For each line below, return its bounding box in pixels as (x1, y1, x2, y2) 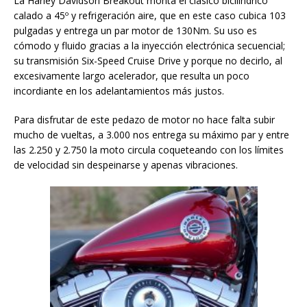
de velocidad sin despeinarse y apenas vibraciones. (14, 158, 238, 172)
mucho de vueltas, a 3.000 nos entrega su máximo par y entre (14, 128, 289, 142)
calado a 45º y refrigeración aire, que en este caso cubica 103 (14, 9, 286, 23)
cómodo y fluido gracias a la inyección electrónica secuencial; (14, 39, 285, 53)
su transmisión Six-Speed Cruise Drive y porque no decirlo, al (14, 54, 282, 68)
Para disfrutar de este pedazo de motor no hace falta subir (14, 113, 275, 127)
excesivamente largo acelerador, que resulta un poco (14, 69, 249, 83)
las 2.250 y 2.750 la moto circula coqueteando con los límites (14, 143, 284, 157)
